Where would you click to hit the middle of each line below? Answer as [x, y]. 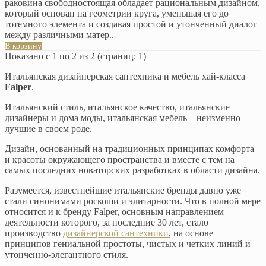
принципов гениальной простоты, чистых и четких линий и [128, 243]
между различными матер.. [59, 34]
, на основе [191, 233]
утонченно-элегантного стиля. [66, 254]
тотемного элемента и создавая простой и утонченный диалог [131, 24]
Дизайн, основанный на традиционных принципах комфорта [129, 148]
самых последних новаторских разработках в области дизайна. [132, 170]
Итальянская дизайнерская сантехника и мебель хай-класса [125, 76]
